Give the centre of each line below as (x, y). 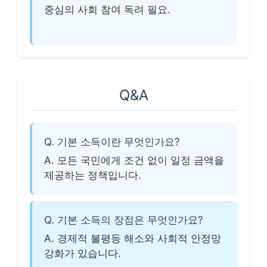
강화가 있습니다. (83, 253)
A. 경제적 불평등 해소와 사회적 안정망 (133, 238)
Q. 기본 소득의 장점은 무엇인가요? (124, 220)
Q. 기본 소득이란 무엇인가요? (112, 142)
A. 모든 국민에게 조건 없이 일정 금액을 (134, 160)
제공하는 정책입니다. (93, 175)
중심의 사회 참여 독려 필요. (107, 9)
